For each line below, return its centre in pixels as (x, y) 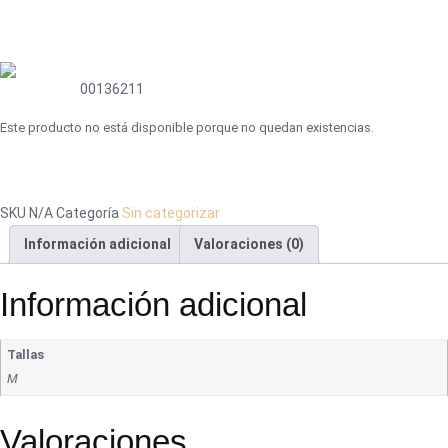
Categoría (87, 213)
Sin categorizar (171, 213)
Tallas (26, 354)
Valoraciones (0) (249, 244)
